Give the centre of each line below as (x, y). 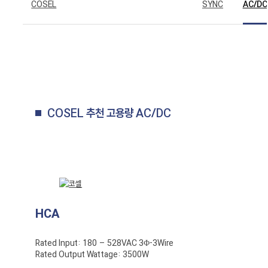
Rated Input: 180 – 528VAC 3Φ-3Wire (105, 243)
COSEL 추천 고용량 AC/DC (109, 113)
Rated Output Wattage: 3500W (92, 254)
